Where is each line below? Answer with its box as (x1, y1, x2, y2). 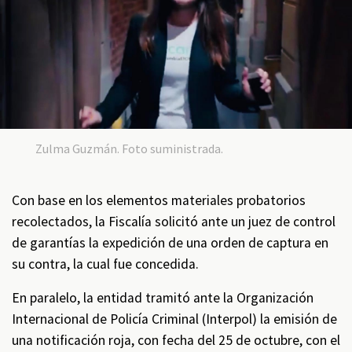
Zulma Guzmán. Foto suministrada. (35, 141, 223, 157)
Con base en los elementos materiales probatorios (12, 192, 306, 210)
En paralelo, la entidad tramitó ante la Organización (12, 289, 313, 307)
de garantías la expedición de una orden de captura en (12, 234, 328, 252)
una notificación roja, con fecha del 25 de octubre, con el (12, 332, 340, 350)
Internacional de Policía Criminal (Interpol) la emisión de (12, 310, 337, 328)
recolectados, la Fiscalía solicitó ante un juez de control (12, 213, 335, 231)
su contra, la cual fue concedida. (12, 255, 199, 273)
